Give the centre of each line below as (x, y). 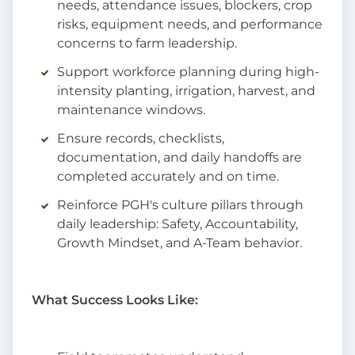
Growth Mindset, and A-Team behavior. (179, 243)
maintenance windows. (131, 110)
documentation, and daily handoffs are (179, 158)
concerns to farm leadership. (147, 44)
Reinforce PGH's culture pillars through (180, 205)
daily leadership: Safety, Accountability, (177, 224)
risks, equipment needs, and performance (190, 25)
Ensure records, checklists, (141, 139)
